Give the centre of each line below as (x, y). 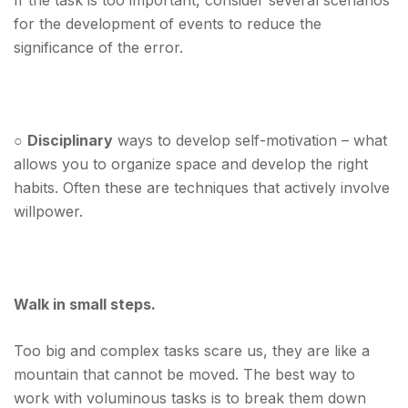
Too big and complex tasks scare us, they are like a (192, 351)
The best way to (297, 374)
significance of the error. (98, 47)
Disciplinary (70, 140)
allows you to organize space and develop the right (191, 164)
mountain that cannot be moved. (126, 374)
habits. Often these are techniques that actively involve (202, 188)
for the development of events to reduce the (168, 24)
